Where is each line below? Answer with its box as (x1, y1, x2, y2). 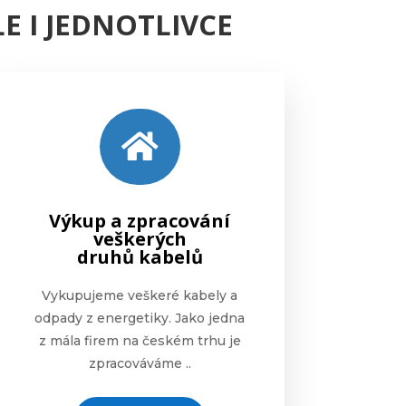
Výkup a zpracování (49, 208, 231, 233)
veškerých (92, 226, 187, 251)
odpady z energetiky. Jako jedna (34, 309, 246, 326)
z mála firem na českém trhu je (38, 332, 241, 349)
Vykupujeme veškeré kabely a (42, 286, 238, 304)
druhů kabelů (76, 244, 203, 269)
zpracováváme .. (88, 354, 191, 372)
